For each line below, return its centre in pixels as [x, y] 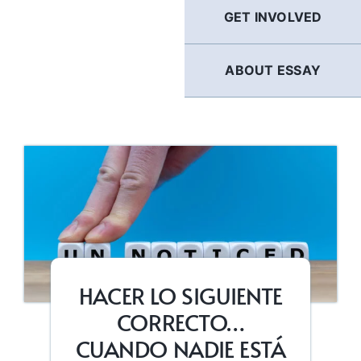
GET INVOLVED [273, 17]
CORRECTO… [180, 322]
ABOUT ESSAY [273, 70]
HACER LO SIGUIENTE [180, 296]
